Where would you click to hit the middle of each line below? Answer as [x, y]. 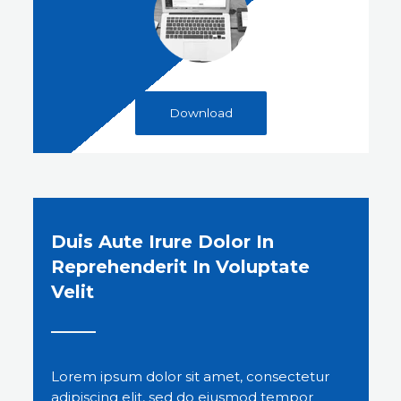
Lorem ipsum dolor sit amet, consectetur [190, 376]
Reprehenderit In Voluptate [180, 266]
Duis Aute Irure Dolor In [162, 241]
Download [200, 112]
